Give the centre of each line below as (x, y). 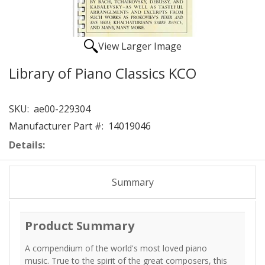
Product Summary (80, 226)
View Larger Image (140, 46)
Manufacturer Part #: (56, 126)
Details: (27, 145)
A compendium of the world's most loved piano (116, 248)
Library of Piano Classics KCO (103, 73)
